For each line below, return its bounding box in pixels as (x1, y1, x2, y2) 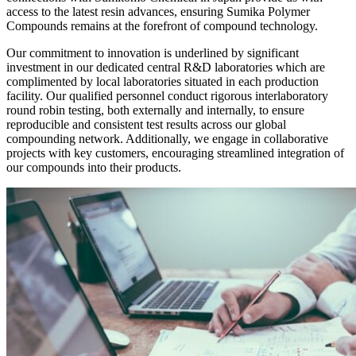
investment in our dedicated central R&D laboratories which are (6, 60, 325, 74)
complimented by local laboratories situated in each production (6, 74, 319, 88)
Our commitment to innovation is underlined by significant (6, 45, 299, 60)
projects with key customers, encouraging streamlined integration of (6, 145, 344, 160)
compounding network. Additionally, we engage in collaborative (6, 131, 328, 145)
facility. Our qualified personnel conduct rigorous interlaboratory (6, 88, 328, 103)
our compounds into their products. (6, 160, 181, 174)
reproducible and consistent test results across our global (6, 117, 286, 131)
